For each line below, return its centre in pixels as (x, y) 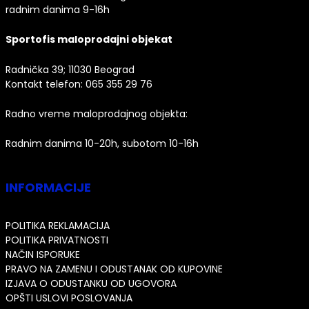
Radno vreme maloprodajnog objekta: (97, 114)
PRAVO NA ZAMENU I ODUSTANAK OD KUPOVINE (114, 269)
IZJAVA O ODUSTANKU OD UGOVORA (91, 283)
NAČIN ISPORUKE (43, 254)
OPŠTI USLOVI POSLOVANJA (69, 298)
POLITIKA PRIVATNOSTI (57, 240)
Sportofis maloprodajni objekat (89, 40)
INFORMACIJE (48, 187)
